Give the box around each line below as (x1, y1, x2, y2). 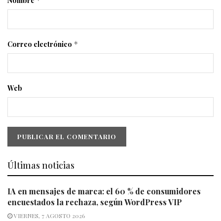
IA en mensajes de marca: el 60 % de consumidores (7, 185, 201, 196)
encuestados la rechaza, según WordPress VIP (7, 196, 182, 207)
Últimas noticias (7, 159, 74, 171)
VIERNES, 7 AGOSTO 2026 (12, 211, 85, 220)
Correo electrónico (7, 39, 74, 49)
